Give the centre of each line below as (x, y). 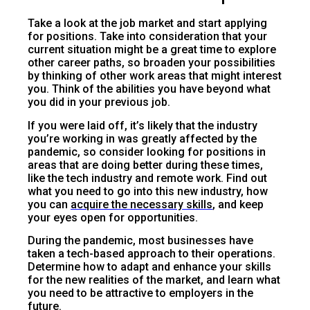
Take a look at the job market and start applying (147, 24)
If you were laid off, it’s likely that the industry (143, 125)
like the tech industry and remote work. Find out (147, 178)
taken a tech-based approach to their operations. (152, 253)
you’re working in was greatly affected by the (142, 138)
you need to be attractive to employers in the (140, 293)
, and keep (238, 204)
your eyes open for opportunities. (113, 217)
